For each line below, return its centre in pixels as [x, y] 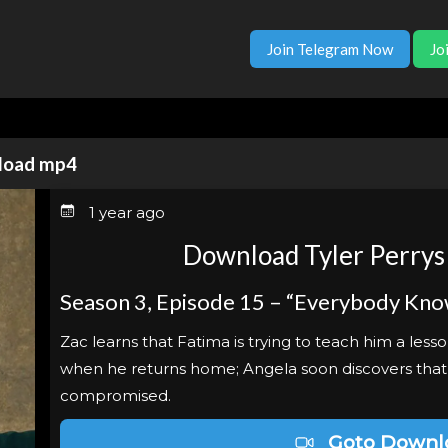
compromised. [115, 396]
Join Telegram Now [329, 49]
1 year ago [124, 213]
